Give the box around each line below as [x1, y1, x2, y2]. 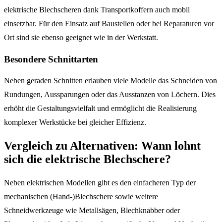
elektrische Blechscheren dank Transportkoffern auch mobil [4, 5, 190, 14]
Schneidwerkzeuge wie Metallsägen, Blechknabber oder [4, 206, 180, 215]
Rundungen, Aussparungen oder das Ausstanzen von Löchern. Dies [4, 90, 216, 99]
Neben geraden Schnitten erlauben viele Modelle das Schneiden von [4, 76, 217, 85]
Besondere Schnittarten [4, 54, 98, 64]
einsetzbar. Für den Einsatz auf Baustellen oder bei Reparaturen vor [4, 19, 214, 28]
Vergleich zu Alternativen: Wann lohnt [4, 139, 201, 153]
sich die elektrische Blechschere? [4, 153, 171, 166]
